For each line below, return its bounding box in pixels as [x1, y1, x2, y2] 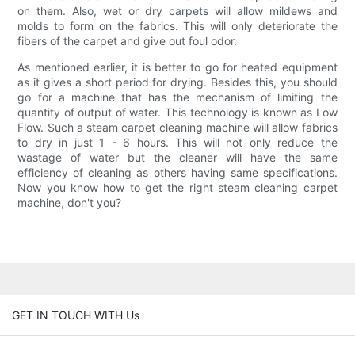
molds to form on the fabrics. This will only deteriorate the [17, 19, 338, 33]
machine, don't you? [17, 196, 122, 210]
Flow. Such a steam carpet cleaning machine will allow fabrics [17, 120, 338, 135]
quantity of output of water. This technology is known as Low [17, 105, 338, 120]
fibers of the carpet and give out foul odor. [17, 34, 238, 48]
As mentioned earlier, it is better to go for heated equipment [17, 60, 338, 74]
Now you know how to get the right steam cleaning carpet [17, 181, 338, 195]
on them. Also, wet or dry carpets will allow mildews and [17, 4, 338, 18]
